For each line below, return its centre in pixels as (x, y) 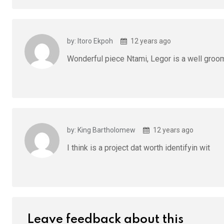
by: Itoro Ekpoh (90, 41)
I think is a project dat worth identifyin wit (138, 147)
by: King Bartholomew (101, 130)
